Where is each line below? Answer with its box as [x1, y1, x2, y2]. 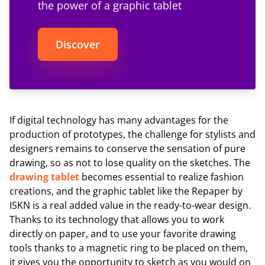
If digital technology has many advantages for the [9, 113, 228, 127]
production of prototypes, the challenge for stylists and [9, 127, 256, 141]
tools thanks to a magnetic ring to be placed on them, [9, 241, 248, 254]
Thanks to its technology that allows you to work [9, 212, 224, 226]
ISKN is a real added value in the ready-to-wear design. [9, 198, 251, 212]
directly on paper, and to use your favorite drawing [9, 227, 236, 240]
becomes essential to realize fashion [79, 170, 244, 183]
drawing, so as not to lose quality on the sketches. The [9, 156, 250, 169]
